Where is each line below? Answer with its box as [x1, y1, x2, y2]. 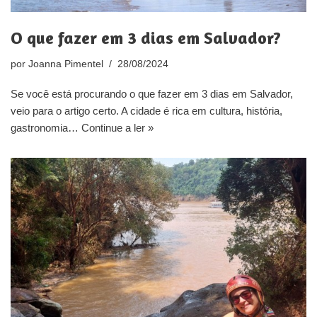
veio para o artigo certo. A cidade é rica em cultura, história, [11, 104, 282, 117]
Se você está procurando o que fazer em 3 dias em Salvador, [11, 87, 293, 100]
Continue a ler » [81, 121, 154, 134]
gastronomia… [11, 121, 81, 134]
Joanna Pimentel [28, 58, 103, 69]
